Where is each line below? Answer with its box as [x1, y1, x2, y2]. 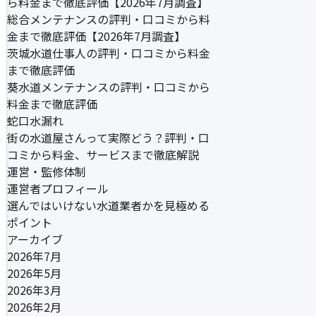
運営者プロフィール [7, 180, 109, 197]
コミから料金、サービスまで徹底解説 [7, 146, 199, 163]
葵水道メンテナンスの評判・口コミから [7, 78, 210, 95]
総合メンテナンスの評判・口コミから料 [7, 11, 210, 28]
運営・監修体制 [7, 163, 86, 180]
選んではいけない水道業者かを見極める [7, 197, 209, 214]
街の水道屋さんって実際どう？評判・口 [7, 129, 209, 146]
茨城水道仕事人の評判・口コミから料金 [7, 44, 210, 61]
